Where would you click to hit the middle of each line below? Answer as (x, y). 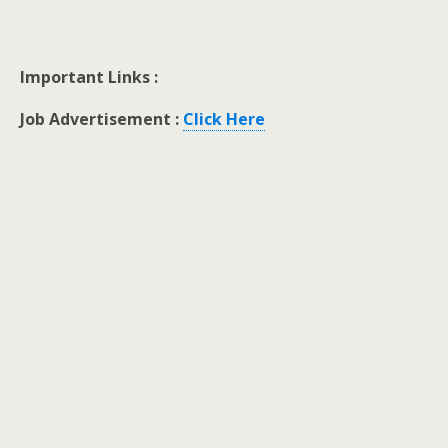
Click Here (224, 119)
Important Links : (91, 77)
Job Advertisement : (101, 119)
